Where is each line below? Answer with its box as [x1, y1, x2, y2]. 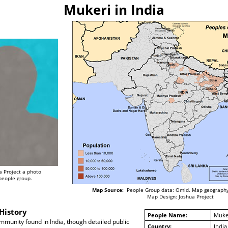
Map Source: [92, 186, 124, 194]
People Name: [147, 211, 187, 219]
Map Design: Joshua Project [147, 193, 214, 201]
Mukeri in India [64, 1, 164, 19]
